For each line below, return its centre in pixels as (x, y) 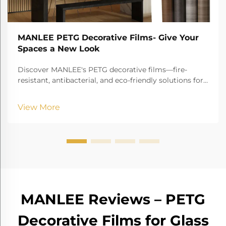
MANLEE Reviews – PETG (113, 200)
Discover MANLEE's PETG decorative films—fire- (102, 70)
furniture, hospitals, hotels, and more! (83, 91)
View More (39, 107)
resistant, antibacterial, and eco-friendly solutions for (110, 80)
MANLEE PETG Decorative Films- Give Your (108, 38)
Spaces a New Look (59, 49)
